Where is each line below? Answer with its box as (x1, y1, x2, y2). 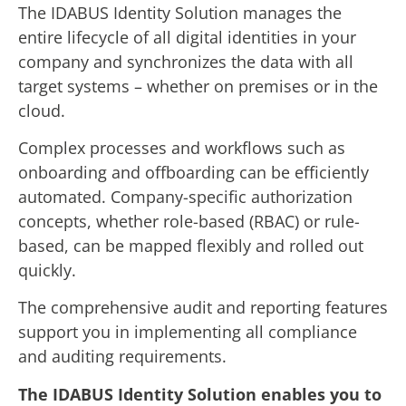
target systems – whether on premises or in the (18, 74, 378, 97)
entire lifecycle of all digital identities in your (18, 25, 356, 48)
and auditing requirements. (18, 345, 227, 368)
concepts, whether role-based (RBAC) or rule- (18, 210, 360, 233)
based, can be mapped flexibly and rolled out (18, 235, 363, 257)
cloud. (18, 99, 65, 121)
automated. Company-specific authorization (18, 186, 353, 208)
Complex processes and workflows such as (18, 137, 345, 159)
